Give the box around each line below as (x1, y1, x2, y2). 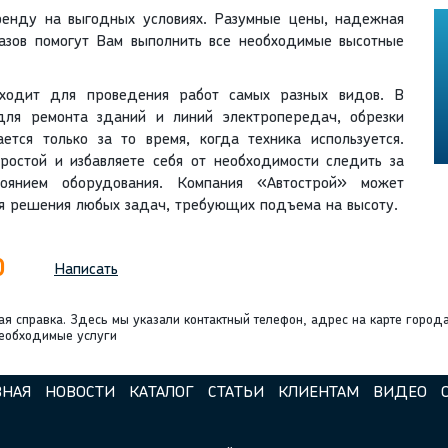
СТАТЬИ (207, 385, 264, 402)
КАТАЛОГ (128, 385, 194, 402)
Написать (54, 262, 118, 279)
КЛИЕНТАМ (277, 385, 359, 402)
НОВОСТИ (44, 385, 115, 402)
